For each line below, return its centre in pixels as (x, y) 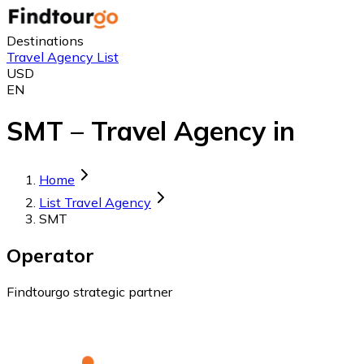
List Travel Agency (95, 202)
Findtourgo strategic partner (89, 291)
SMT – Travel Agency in (151, 131)
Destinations (45, 41)
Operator (50, 255)
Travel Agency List (63, 57)
